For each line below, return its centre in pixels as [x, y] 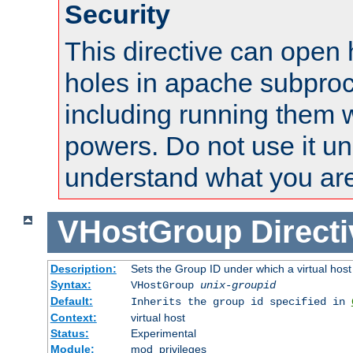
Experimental [163, 333]
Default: [71, 301]
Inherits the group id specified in [241, 301]
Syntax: [71, 284]
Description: [83, 268]
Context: [73, 317]
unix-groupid [238, 285]
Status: [69, 333]
